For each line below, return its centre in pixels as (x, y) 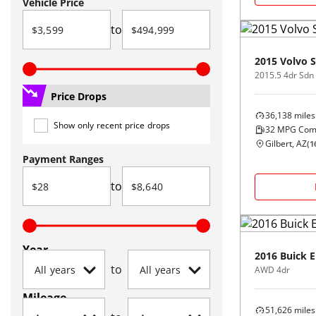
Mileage (44, 298)
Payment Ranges (63, 159)
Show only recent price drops (112, 125)
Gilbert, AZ (286, 144)
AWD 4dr (272, 270)
